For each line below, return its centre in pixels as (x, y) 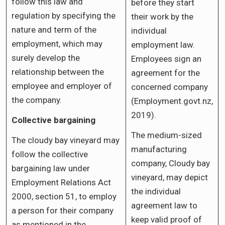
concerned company (170, 87)
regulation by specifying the (64, 15)
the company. (37, 100)
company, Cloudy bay (171, 163)
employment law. (163, 44)
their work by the (162, 16)
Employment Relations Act (61, 182)
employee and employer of (62, 86)
